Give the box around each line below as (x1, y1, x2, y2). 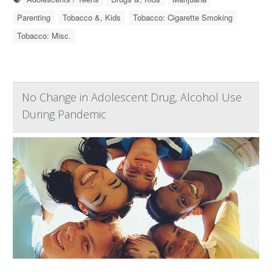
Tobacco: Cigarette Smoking (133, 12, 233, 23)
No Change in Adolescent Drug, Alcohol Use (22, 90, 242, 104)
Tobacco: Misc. (17, 30, 71, 41)
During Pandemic (22, 107, 106, 121)
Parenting (17, 12, 50, 23)
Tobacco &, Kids (63, 12, 121, 23)
